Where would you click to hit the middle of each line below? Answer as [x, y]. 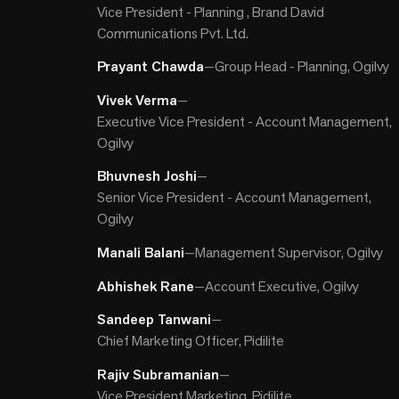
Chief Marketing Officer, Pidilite [191, 341]
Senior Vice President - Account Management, [235, 198]
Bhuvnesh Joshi [147, 176]
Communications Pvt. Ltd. [173, 33]
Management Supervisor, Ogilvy [289, 252]
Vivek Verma [138, 100]
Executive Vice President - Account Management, [245, 121]
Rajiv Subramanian [159, 374]
